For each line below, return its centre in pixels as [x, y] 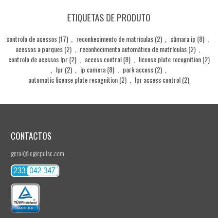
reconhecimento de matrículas [115, 39]
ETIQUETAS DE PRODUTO [109, 17]
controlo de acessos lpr [38, 59]
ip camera [93, 70]
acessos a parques [39, 49]
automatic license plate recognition [73, 80]
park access [138, 70]
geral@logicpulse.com [37, 153]
